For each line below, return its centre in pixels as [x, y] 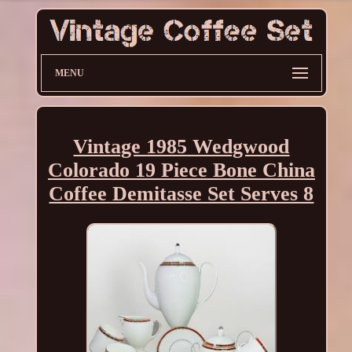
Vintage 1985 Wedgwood [181, 146]
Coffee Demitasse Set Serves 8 [181, 193]
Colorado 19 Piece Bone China [181, 170]
